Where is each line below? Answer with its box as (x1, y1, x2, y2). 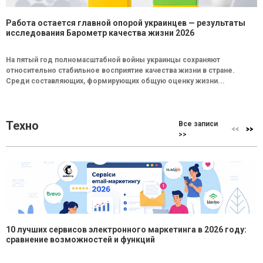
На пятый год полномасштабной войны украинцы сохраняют (6, 56, 220, 64)
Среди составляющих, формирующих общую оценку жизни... (6, 77, 225, 85)
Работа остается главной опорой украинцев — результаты (6, 18, 245, 28)
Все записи (178, 120, 218, 128)
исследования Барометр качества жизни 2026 (6, 28, 194, 38)
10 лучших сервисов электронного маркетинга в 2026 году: (6, 225, 247, 234)
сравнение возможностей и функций (6, 235, 155, 244)
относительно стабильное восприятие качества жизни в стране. (6, 66, 235, 75)
